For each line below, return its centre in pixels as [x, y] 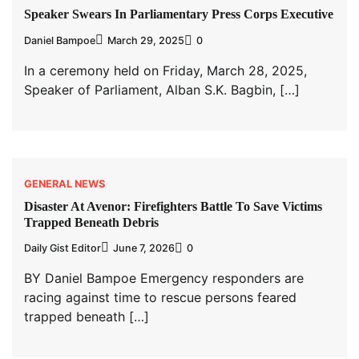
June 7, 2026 [144, 248]
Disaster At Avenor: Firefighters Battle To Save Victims [173, 207]
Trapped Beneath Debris [93, 223]
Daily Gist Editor [63, 248]
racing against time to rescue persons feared [160, 298]
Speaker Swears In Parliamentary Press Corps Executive [179, 14]
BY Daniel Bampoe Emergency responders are [164, 278]
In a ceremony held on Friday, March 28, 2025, [165, 70]
